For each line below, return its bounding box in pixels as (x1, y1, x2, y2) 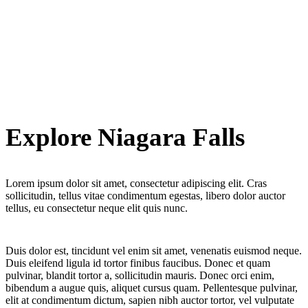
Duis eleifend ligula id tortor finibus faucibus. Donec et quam (5, 257, 270, 269)
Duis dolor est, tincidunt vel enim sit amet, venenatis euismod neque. (5, 245, 302, 257)
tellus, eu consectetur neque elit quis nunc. (5, 202, 188, 214)
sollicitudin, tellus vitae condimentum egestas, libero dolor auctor (5, 190, 285, 202)
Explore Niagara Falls (5, 123, 245, 152)
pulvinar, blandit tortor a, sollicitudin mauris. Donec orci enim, (5, 269, 274, 282)
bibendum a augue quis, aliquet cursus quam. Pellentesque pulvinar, (5, 282, 298, 294)
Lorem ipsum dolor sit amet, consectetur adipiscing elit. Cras (5, 177, 267, 190)
